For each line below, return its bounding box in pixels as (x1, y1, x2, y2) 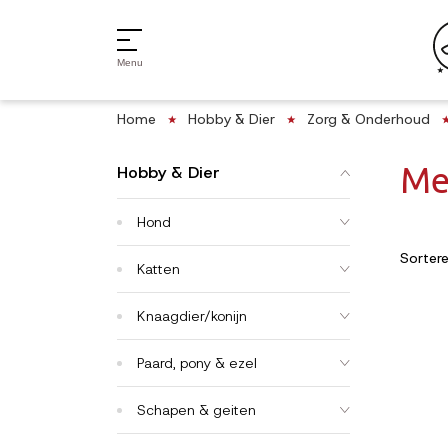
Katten (137, 260, 180, 278)
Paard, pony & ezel (137, 354, 257, 372)
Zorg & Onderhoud (307, 110, 430, 128)
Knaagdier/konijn (137, 307, 247, 325)
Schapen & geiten (137, 401, 256, 419)
